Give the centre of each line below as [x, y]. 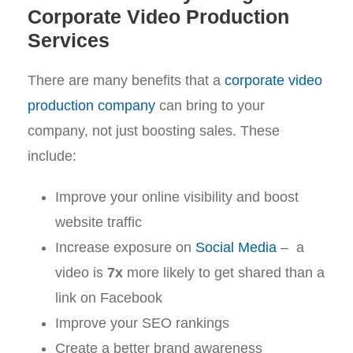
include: [52, 156]
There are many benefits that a [126, 80]
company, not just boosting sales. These [154, 130]
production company [91, 105]
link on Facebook [109, 297]
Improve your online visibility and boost [177, 197]
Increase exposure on [125, 247]
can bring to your [210, 105]
